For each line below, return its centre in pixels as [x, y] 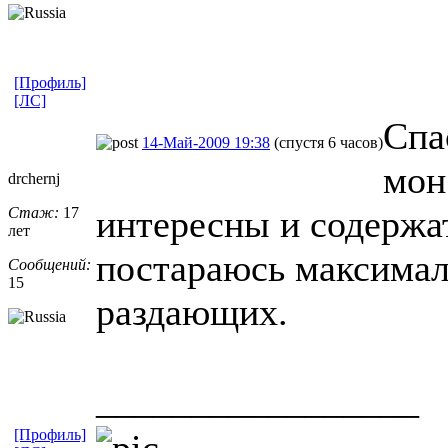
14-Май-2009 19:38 [206, 142]
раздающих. [192, 311]
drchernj [34, 178]
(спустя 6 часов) [328, 142]
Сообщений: [49, 264]
